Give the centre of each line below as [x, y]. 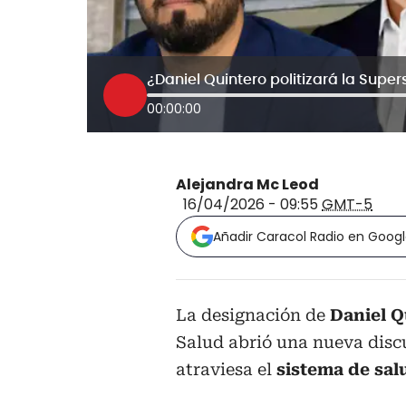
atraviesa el [226, 370]
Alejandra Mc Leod [247, 185]
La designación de [253, 315]
